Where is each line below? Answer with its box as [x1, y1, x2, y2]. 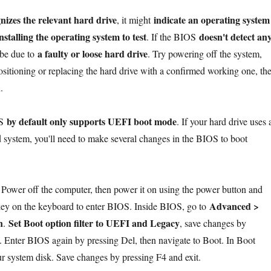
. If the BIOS [146, 30, 199, 43]
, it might [116, 13, 154, 26]
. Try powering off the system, [147, 47, 262, 60]
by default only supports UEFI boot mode [6, 114, 177, 128]
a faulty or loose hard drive [37, 46, 148, 60]
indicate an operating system [153, 12, 270, 27]
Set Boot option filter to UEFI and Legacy [8, 215, 180, 230]
